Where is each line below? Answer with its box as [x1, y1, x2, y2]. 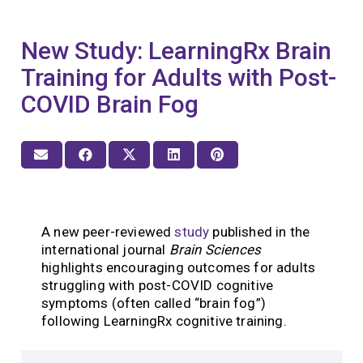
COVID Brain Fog [20, 90, 199, 119]
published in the [209, 223, 310, 240]
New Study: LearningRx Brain [20, 36, 331, 66]
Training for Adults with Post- [20, 63, 336, 92]
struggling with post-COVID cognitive [41, 276, 274, 293]
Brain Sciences [169, 241, 262, 258]
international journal [41, 241, 169, 258]
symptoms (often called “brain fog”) [41, 294, 266, 311]
